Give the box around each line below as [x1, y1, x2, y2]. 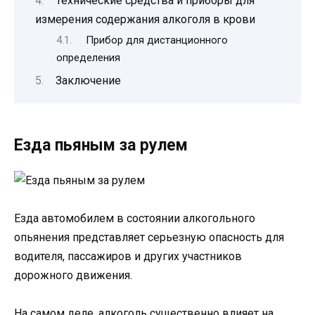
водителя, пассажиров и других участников [14, 249, 242, 263]
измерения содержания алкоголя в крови [35, 12, 255, 26]
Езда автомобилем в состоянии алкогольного [14, 211, 255, 225]
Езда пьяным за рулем [14, 135, 188, 155]
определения [56, 51, 120, 65]
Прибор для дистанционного [85, 34, 228, 47]
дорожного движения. [14, 268, 132, 282]
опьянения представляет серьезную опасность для [14, 230, 284, 244]
